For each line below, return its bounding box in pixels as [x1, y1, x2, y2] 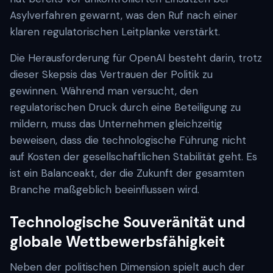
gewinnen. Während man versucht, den [10, 84, 198, 97]
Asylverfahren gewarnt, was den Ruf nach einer [10, 9, 238, 22]
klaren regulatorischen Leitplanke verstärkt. [10, 25, 220, 38]
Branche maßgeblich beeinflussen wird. [10, 183, 199, 196]
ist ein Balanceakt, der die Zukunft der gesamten [10, 166, 244, 180]
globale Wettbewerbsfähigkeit [10, 232, 225, 251]
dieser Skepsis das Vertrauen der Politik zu [10, 68, 213, 81]
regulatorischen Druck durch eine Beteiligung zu [10, 101, 241, 114]
